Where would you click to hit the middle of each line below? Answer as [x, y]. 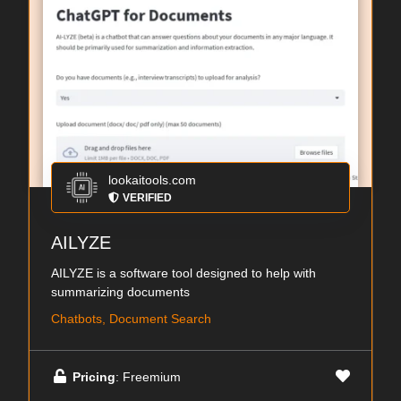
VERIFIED [147, 198]
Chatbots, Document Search [131, 319]
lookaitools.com [152, 180]
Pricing [94, 376]
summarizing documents [120, 292]
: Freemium [148, 376]
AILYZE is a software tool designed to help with [183, 273]
